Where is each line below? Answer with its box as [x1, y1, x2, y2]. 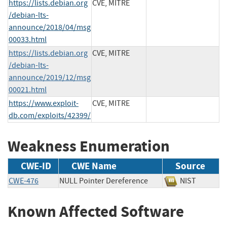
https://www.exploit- [9, 98, 79, 108]
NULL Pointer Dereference [59, 176, 148, 186]
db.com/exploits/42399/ [9, 110, 91, 121]
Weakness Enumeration [8, 135, 170, 157]
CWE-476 [9, 176, 39, 186]
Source [175, 160, 205, 173]
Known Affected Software [8, 201, 184, 222]
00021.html [9, 84, 47, 95]
